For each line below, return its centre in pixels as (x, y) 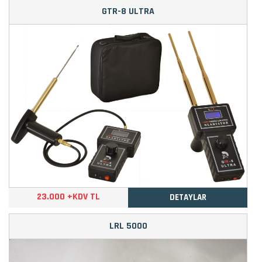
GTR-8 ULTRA (128, 12)
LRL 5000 (128, 226)
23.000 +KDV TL (68, 196)
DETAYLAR (188, 197)
